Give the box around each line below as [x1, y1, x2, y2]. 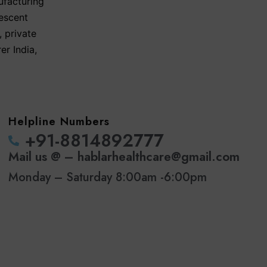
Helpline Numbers [8, 113, 110, 130]
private [5, 27, 36, 40]
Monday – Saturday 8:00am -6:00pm [8, 169, 207, 187]
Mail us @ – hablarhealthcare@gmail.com [8, 148, 240, 166]
